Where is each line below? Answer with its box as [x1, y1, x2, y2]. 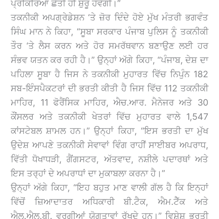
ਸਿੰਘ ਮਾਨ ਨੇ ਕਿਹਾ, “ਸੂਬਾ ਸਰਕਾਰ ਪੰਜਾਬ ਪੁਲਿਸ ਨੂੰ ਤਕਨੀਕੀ [11, 26, 208, 37]
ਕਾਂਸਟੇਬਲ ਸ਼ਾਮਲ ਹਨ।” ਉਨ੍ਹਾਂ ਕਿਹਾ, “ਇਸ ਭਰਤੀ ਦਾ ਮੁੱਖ [11, 125, 208, 136]
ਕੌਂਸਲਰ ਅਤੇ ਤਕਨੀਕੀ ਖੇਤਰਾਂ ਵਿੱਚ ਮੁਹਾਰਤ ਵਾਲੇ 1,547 [11, 111, 208, 122]
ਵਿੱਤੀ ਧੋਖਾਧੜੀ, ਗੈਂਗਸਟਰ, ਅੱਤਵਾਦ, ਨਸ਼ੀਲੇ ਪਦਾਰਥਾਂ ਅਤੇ [11, 153, 208, 164]
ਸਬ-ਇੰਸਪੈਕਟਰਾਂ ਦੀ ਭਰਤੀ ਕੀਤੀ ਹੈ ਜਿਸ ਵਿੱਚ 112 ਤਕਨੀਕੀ [11, 83, 208, 93]
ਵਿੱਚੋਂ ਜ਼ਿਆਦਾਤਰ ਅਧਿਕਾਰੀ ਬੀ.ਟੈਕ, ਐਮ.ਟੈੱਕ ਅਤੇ [11, 196, 208, 207]
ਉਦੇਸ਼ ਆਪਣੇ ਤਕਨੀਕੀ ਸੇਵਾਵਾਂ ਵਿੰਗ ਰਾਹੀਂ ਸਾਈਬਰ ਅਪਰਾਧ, [11, 139, 208, 150]
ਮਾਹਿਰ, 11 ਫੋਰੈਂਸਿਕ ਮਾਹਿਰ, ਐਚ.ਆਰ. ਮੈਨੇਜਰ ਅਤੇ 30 [11, 97, 208, 108]
